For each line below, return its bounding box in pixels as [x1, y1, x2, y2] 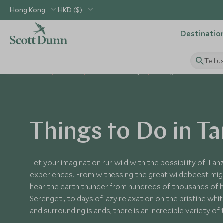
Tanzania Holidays [93, 68, 143, 76]
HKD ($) [58, 5, 82, 14]
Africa [61, 68, 79, 76]
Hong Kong [10, 5, 45, 14]
